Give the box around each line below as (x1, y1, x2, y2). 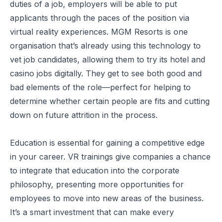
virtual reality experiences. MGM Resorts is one (10, 26, 188, 37)
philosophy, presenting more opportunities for (10, 179, 184, 189)
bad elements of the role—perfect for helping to (10, 82, 191, 92)
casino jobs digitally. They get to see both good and (10, 68, 202, 78)
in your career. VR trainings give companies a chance (10, 151, 211, 162)
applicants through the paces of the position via (10, 12, 189, 23)
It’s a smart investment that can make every (10, 207, 174, 217)
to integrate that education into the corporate (10, 165, 179, 175)
